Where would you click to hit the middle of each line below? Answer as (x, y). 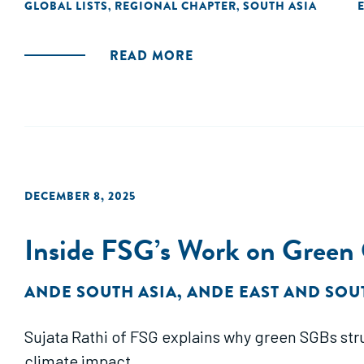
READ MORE (152, 56)
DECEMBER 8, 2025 (80, 196)
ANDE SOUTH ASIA (101, 292)
